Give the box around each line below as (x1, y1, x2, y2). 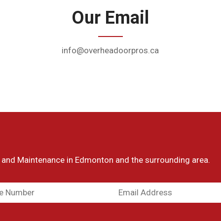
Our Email (72, 7, 149, 29)
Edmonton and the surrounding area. (75, 155, 210, 165)
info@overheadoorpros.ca (62, 45, 159, 56)
